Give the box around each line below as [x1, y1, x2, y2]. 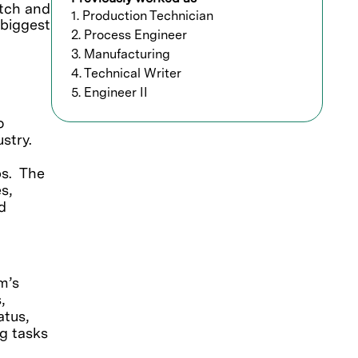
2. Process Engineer [71, 27, 187, 43]
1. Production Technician [71, 8, 213, 24]
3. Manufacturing [71, 46, 170, 62]
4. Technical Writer [71, 66, 181, 82]
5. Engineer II [71, 85, 148, 101]
